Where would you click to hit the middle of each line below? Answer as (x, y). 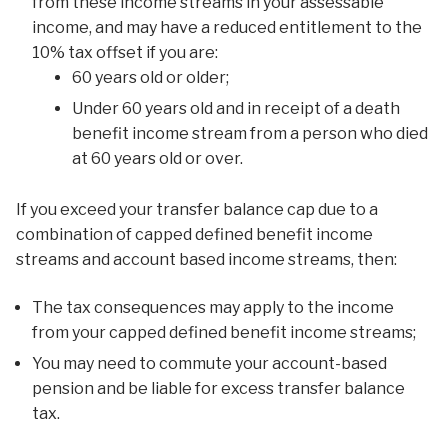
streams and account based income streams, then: (206, 260)
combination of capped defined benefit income (194, 235)
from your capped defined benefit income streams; (224, 332)
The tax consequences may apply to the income (213, 307)
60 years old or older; (150, 78)
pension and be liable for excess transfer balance (218, 388)
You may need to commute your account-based (209, 363)
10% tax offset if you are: (125, 53)
